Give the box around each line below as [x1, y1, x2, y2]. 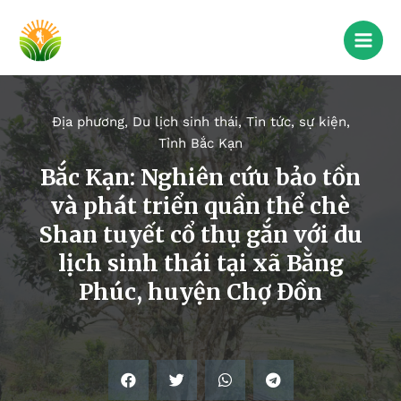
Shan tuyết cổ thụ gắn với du [38, 220, 363, 250]
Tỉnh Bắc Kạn [158, 135, 243, 152]
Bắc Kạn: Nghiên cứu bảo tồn [40, 163, 361, 192]
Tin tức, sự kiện [245, 114, 346, 131]
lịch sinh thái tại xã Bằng [57, 249, 344, 278]
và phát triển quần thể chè [51, 192, 350, 221]
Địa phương [51, 114, 124, 131]
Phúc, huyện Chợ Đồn [79, 277, 322, 307]
